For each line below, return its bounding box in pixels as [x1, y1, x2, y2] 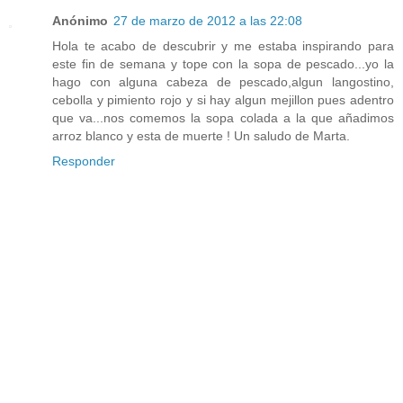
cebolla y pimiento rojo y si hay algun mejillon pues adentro [52, 93, 394, 108]
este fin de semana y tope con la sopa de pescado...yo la [52, 57, 394, 72]
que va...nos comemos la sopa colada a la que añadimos [52, 111, 394, 126]
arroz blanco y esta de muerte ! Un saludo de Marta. [52, 129, 350, 144]
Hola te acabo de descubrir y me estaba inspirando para [52, 39, 394, 54]
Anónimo [52, 13, 108, 29]
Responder [52, 154, 115, 169]
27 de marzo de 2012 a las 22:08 [113, 13, 302, 29]
